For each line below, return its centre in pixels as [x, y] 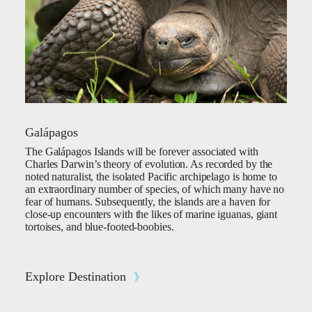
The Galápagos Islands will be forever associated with [142, 152]
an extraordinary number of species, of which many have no [155, 189]
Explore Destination [76, 277]
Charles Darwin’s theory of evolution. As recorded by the [149, 164]
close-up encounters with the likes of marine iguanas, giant [151, 214]
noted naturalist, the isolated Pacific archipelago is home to [151, 177]
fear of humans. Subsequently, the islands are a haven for [148, 202]
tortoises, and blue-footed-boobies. [100, 227]
